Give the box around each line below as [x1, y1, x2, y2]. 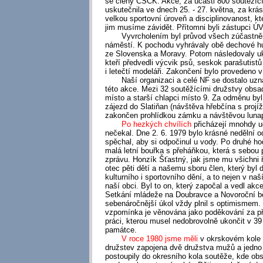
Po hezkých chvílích [104, 120, 194, 129]
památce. [104, 225, 137, 235]
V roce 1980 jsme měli [104, 234, 200, 244]
